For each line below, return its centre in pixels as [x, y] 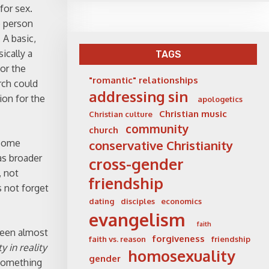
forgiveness [178, 239]
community [157, 129]
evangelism [137, 220]
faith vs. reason [117, 239]
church [104, 130]
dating [101, 201]
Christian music [193, 114]
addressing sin [138, 97]
